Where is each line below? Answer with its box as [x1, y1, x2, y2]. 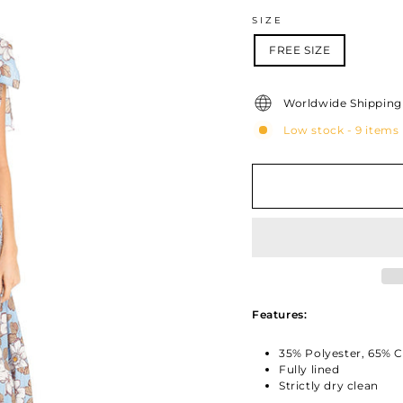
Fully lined [279, 363, 340, 377]
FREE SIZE [269, 43, 331, 58]
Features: [252, 308, 308, 322]
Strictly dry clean [279, 379, 379, 393]
